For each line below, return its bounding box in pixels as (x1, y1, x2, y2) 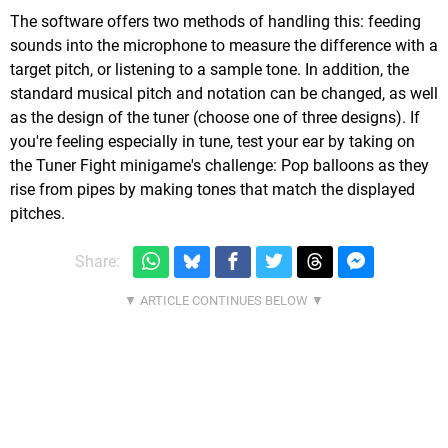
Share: (74, 252, 120, 272)
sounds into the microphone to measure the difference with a (10, 35, 438, 55)
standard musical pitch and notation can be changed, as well (10, 83, 438, 103)
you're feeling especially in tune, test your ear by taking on (10, 131, 415, 151)
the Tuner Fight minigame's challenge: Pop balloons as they (10, 155, 429, 175)
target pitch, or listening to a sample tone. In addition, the (10, 59, 409, 79)
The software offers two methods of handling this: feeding (10, 11, 421, 31)
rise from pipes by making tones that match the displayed (10, 179, 415, 199)
